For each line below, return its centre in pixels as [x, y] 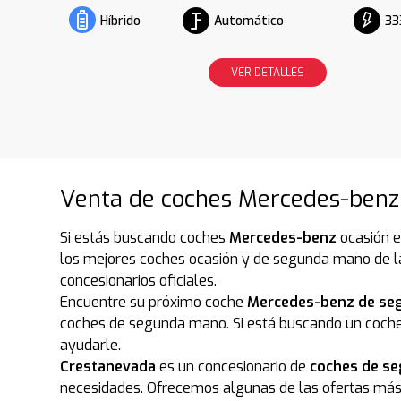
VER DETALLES [267, 73]
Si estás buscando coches [145, 238]
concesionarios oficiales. [139, 281]
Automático [248, 21]
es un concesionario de [233, 367]
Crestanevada [108, 367]
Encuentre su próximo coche [154, 303]
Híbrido [121, 21]
